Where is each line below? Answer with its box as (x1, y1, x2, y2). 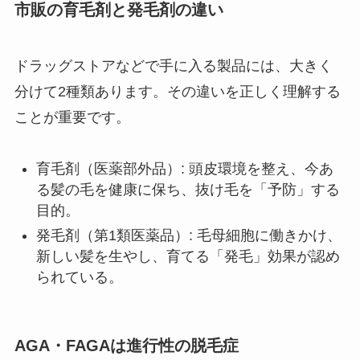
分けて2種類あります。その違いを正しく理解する (14, 83, 341, 100)
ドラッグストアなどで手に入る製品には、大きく (14, 57, 333, 74)
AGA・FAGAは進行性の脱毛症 (14, 337, 239, 355)
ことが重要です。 (14, 108, 130, 125)
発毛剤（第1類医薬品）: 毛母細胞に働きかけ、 (35, 227, 342, 243)
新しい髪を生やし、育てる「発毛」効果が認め (35, 247, 340, 264)
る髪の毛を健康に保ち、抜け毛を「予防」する (35, 182, 340, 198)
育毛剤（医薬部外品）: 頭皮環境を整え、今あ (35, 161, 333, 178)
